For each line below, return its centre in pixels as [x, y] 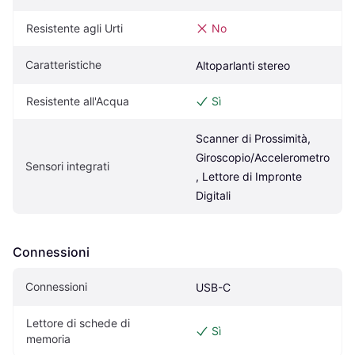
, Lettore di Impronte [249, 177]
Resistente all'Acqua [78, 101]
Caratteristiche [63, 65]
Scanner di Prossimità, [253, 139]
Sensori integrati [67, 166]
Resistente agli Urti [74, 29]
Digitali [213, 196]
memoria [48, 339]
